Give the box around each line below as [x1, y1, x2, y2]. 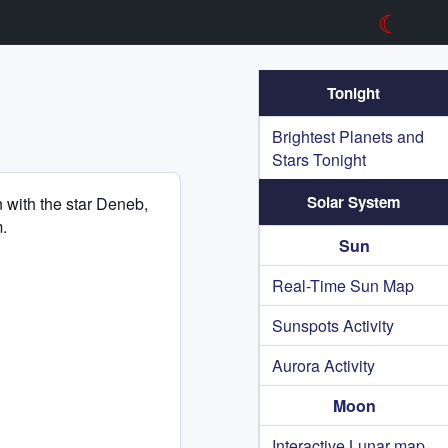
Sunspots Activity [272, 314, 394, 337]
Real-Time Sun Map [272, 274, 414, 297]
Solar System [306, 191, 401, 213]
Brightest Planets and [272, 125, 424, 148]
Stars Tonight [272, 148, 366, 171]
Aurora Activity [272, 354, 375, 377]
